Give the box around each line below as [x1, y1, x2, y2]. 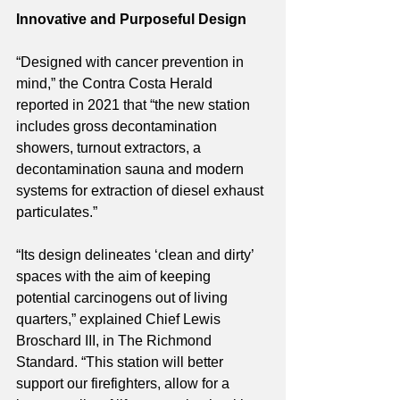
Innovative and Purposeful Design [16, 12, 250, 28]
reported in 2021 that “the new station [16, 97, 254, 113]
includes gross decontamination [16, 119, 221, 135]
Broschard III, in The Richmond [16, 333, 215, 349]
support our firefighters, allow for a [16, 376, 233, 392]
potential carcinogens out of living [16, 290, 231, 306]
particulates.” [16, 204, 97, 221]
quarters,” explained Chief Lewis [16, 312, 224, 328]
